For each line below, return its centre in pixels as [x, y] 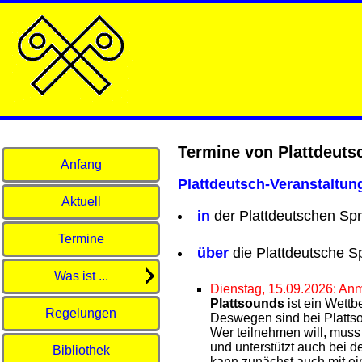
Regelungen [81, 313]
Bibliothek [81, 350]
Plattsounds [247, 303]
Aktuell [81, 202]
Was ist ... [81, 276]
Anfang [81, 164]
